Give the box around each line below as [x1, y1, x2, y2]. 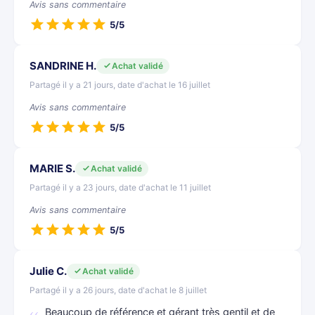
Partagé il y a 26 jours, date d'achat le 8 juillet [30, 285, 207, 295]
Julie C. [30, 264, 67, 278]
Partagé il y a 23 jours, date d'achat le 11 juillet [30, 182, 211, 193]
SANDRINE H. [30, 59, 96, 72]
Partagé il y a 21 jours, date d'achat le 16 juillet [30, 79, 210, 90]
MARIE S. [30, 162, 75, 175]
